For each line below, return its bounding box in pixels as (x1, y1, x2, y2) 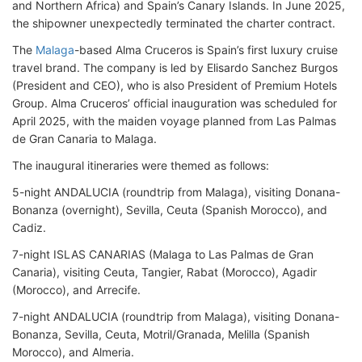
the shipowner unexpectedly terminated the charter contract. (12, 16, 335, 31)
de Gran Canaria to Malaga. (12, 132, 157, 146)
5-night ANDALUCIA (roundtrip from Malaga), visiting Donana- (12, 185, 340, 200)
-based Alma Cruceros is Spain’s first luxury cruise (74, 43, 338, 57)
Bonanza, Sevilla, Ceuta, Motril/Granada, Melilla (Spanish (12, 327, 309, 342)
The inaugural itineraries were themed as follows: (12, 158, 269, 173)
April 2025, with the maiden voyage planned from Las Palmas (12, 114, 336, 128)
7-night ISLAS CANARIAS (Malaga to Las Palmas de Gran (12, 247, 314, 262)
